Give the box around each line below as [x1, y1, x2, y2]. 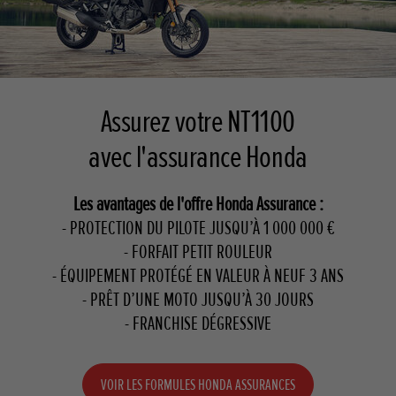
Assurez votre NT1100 [100, 103, 296, 142]
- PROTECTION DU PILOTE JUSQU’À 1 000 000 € [61, 217, 335, 241]
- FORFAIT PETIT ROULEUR [124, 240, 272, 265]
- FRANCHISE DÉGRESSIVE [125, 312, 271, 337]
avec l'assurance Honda [88, 138, 308, 178]
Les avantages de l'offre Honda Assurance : [72, 193, 324, 217]
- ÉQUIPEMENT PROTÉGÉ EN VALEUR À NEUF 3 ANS [52, 264, 344, 289]
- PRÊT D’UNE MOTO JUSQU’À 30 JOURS [82, 288, 314, 313]
